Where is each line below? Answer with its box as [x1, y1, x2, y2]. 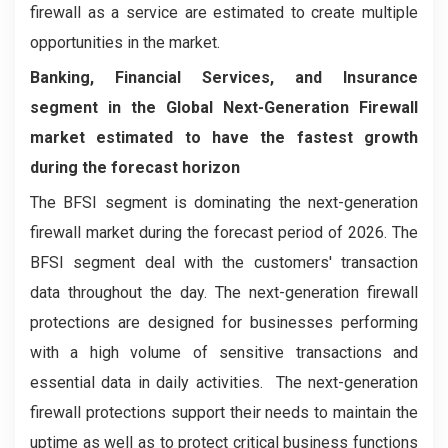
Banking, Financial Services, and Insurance [30, 68, 418, 87]
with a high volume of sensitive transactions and [30, 343, 418, 362]
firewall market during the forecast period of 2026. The [30, 223, 418, 242]
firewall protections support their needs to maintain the [30, 403, 418, 422]
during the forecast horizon [30, 158, 240, 177]
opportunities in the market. [30, 33, 220, 52]
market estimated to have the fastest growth [30, 128, 418, 147]
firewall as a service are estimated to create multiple [30, 3, 418, 22]
